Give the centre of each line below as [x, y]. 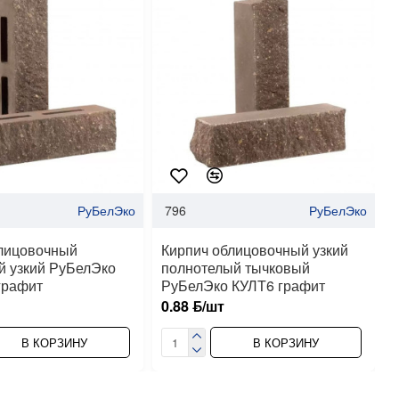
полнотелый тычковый [235, 268]
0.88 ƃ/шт [192, 306]
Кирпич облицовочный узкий [254, 250]
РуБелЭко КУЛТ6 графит [243, 286]
